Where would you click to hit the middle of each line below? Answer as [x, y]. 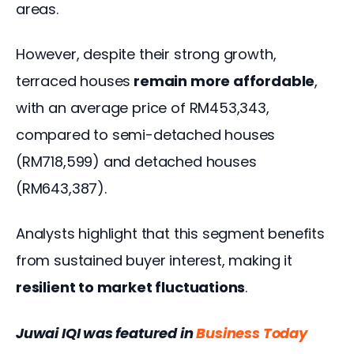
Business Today [252, 333]
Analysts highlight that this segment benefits [172, 234]
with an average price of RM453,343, [145, 108]
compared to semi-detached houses [148, 135]
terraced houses [73, 81]
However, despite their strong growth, [148, 55]
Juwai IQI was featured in [106, 333]
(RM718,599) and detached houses [138, 162]
